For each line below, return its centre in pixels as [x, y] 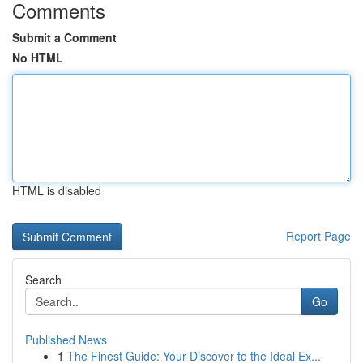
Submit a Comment [64, 37]
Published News [66, 340]
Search [43, 280]
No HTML [38, 58]
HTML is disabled [57, 190]
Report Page [318, 236]
